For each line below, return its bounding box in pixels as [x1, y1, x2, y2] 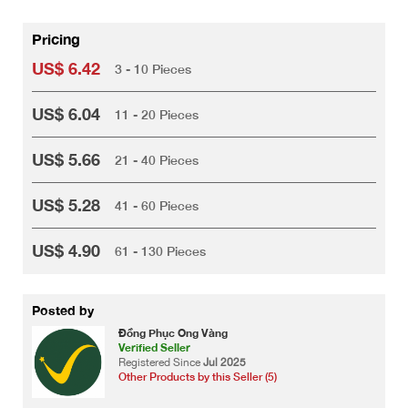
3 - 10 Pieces [115, 60, 191, 76]
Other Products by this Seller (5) [118, 370, 277, 384]
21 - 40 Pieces [115, 151, 199, 168]
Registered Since [118, 356, 203, 370]
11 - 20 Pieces [115, 106, 199, 122]
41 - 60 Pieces [115, 197, 199, 213]
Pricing [32, 30, 80, 48]
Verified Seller [118, 341, 190, 355]
